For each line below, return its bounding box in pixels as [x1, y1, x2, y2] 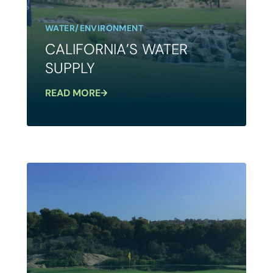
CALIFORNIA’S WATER [45, 39, 188, 58]
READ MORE [45, 86, 101, 99]
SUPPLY [45, 58, 95, 77]
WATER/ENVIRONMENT [45, 22, 144, 34]
